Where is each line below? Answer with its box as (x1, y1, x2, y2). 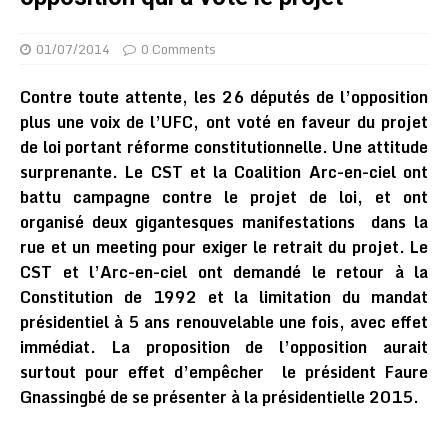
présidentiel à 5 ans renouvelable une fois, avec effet (20, 309, 428, 335)
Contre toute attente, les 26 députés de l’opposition (20, 84, 428, 110)
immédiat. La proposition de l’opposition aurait (20, 334, 428, 360)
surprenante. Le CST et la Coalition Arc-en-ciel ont (20, 159, 428, 185)
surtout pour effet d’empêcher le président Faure (20, 359, 428, 385)
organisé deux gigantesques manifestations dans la (20, 209, 428, 235)
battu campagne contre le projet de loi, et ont (20, 184, 428, 210)
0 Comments (141, 38, 216, 60)
